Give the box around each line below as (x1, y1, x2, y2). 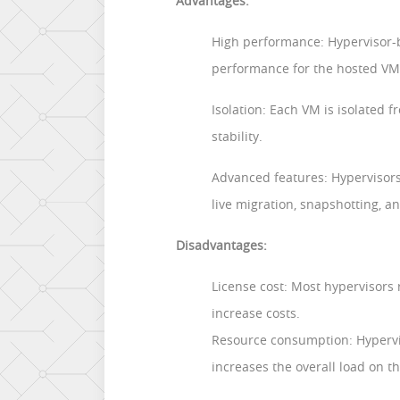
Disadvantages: (176, 237, 267, 254)
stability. (212, 128, 262, 145)
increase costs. (212, 304, 300, 321)
